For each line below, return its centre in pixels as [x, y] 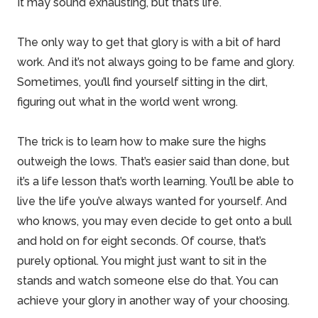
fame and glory [252, 62]
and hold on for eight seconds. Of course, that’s [142, 241]
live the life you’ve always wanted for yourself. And [152, 201]
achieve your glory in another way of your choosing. [153, 301]
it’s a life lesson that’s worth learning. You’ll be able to [155, 181]
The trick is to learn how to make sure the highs [142, 142]
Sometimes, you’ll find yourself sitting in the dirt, [142, 82]
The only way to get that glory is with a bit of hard [149, 42]
